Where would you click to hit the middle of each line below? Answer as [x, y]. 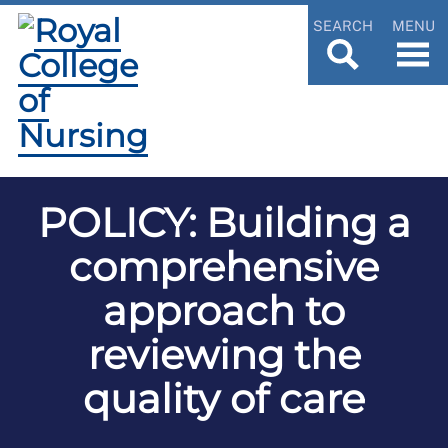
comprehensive [224, 266]
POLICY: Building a [224, 222]
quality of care [224, 398]
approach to [224, 310]
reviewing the [224, 354]
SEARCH [343, 25]
